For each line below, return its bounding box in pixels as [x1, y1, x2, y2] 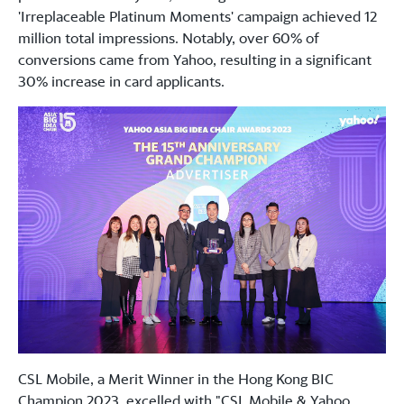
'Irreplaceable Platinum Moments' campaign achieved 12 [18, 7, 377, 25]
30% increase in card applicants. [18, 72, 225, 90]
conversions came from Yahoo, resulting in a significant [18, 50, 372, 69]
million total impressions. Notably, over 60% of [18, 29, 319, 47]
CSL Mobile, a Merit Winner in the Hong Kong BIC [18, 370, 334, 389]
